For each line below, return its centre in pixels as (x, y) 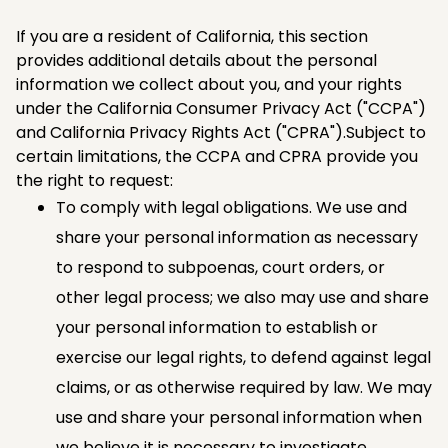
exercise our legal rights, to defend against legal (243, 357)
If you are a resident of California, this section (192, 36)
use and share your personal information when (239, 417)
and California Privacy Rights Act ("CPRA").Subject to (221, 132)
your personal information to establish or (217, 327)
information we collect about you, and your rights (209, 84)
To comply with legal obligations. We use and (231, 207)
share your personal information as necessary (237, 237)
